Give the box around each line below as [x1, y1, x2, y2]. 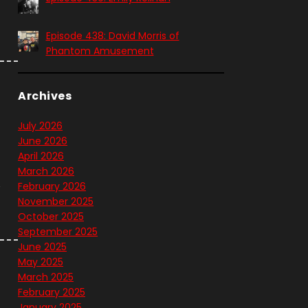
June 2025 [18, 240, 67, 254]
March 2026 [18, 164, 74, 179]
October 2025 [18, 210, 84, 224]
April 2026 [18, 149, 64, 164]
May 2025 [18, 255, 63, 269]
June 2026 [18, 134, 67, 148]
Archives [18, 88, 71, 104]
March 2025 [18, 270, 74, 285]
